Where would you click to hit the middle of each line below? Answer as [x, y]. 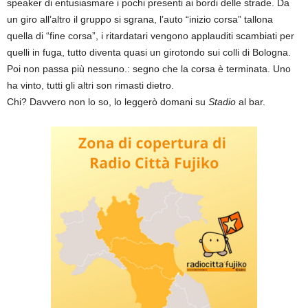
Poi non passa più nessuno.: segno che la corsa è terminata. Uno [149, 68]
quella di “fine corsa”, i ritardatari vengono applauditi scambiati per [151, 35]
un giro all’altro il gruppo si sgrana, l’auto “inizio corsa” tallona [140, 19]
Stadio [222, 101]
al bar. [251, 101]
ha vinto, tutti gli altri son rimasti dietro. [90, 85]
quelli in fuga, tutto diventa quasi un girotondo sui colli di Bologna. [149, 52]
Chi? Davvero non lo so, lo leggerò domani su [108, 101]
